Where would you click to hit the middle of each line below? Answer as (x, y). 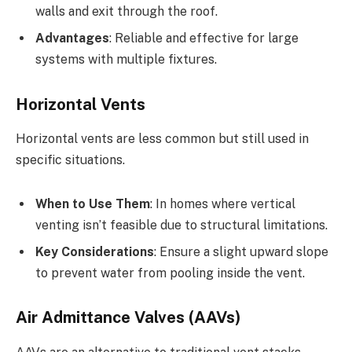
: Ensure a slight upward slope (241, 251)
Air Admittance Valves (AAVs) (128, 318)
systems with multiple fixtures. (126, 59)
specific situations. (70, 159)
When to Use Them (93, 203)
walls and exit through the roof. (126, 11)
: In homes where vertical (223, 203)
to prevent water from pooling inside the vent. (170, 273)
